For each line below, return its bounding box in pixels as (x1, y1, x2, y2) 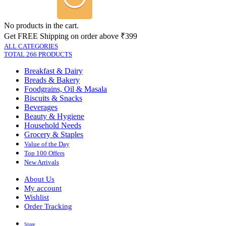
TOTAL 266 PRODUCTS (4, 50, 72, 58)
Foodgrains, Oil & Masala (24, 84, 107, 93)
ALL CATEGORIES (4, 42, 58, 50)
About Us (24, 175, 54, 183)
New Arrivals (24, 158, 59, 166)
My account (24, 184, 62, 192)
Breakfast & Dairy (24, 66, 83, 75)
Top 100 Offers (24, 149, 65, 157)
